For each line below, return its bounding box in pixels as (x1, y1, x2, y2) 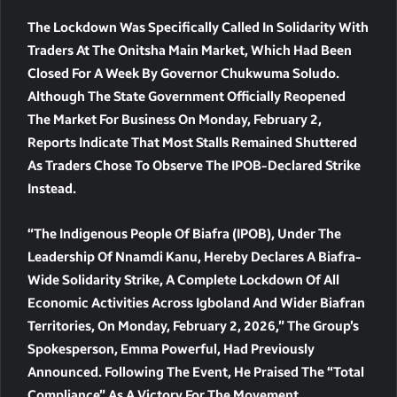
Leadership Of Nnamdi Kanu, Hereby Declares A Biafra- (27, 249, 362, 266)
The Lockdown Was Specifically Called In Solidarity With (27, 19, 369, 36)
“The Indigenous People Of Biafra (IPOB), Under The (27, 226, 341, 243)
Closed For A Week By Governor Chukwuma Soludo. (27, 66, 339, 82)
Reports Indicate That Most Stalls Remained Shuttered (27, 135, 357, 152)
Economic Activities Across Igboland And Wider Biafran (27, 295, 365, 312)
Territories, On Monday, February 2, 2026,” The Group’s (27, 318, 359, 335)
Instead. (27, 181, 76, 198)
